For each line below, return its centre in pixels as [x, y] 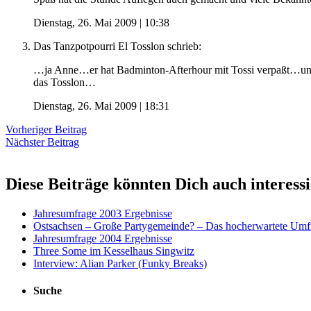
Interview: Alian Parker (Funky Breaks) [120, 263]
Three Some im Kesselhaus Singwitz [114, 251]
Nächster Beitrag [42, 142]
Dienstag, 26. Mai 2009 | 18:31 [101, 106]
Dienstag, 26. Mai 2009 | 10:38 [101, 22]
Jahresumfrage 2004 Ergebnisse [103, 238]
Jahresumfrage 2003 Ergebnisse [103, 213]
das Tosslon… [65, 82]
